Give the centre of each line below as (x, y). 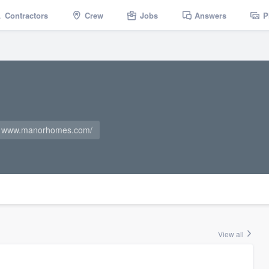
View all (232, 234)
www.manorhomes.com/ (47, 130)
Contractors (26, 15)
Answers (210, 15)
